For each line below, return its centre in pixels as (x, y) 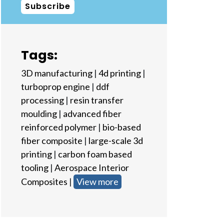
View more (97, 181)
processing (42, 100)
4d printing (119, 73)
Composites (44, 181)
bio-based (121, 127)
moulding (39, 113)
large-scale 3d (115, 140)
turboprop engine (55, 86)
